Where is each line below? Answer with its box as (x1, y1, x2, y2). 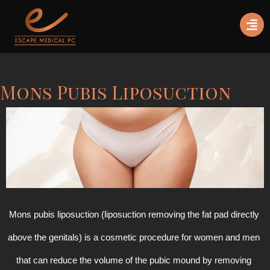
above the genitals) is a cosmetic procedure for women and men (8, 232, 260, 242)
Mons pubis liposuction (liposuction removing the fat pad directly (8, 209, 259, 219)
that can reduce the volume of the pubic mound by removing (16, 255, 251, 265)
